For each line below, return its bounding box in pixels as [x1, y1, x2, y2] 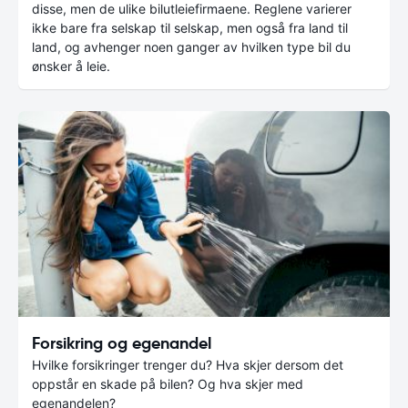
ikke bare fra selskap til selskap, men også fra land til [32, 19, 348, 36]
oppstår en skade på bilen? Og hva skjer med [32, 376, 303, 393]
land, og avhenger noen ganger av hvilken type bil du [32, 38, 351, 55]
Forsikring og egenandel [32, 332, 211, 354]
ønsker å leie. [32, 57, 110, 74]
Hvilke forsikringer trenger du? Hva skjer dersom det [32, 357, 343, 373]
